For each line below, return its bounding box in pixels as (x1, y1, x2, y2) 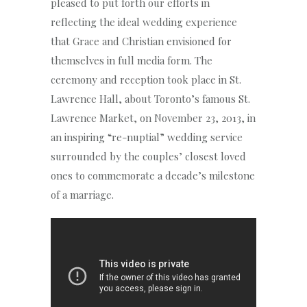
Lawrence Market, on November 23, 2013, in (51, 110, 256, 125)
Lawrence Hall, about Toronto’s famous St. (51, 91, 250, 106)
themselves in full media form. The (51, 53, 212, 67)
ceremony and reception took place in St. (51, 72, 241, 86)
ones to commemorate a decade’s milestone (51, 168, 255, 182)
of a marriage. (51, 187, 114, 201)
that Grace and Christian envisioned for (51, 34, 232, 48)
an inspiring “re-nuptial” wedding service (51, 130, 243, 144)
